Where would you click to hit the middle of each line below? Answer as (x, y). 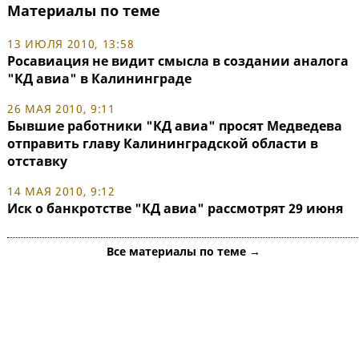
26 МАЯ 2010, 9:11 (61, 109)
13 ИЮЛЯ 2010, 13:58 (71, 44)
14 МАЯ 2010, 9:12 (61, 192)
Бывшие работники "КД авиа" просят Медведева (175, 126)
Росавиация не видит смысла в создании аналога (178, 61)
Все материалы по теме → (184, 252)
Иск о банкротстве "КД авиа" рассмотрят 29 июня (175, 209)
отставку (37, 161)
